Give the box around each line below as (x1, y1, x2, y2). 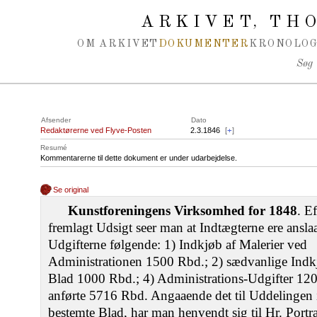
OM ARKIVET (77, 39, 158, 49)
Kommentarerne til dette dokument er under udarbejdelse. (40, 154, 237, 162)
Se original (53, 185, 89, 194)
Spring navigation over (15, 7, 117, 19)
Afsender (41, 116, 71, 124)
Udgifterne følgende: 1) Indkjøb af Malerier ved (48, 237, 307, 252)
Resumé (40, 144, 67, 151)
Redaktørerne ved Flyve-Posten (40, 126, 151, 134)
